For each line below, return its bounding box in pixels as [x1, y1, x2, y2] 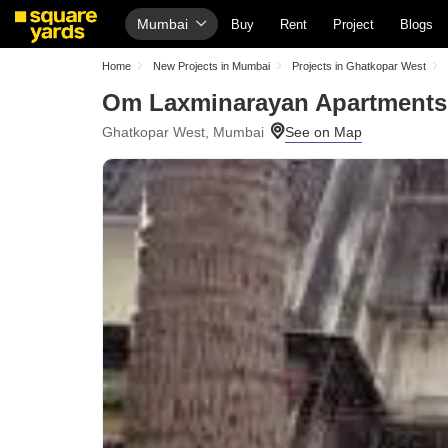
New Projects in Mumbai [153, 60, 270, 72]
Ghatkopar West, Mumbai [102, 124, 264, 140]
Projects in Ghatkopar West [292, 60, 426, 72]
